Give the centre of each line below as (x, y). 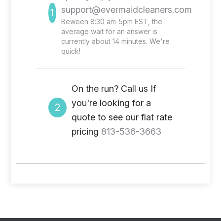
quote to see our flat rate (122, 117)
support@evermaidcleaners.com (126, 10)
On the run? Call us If (113, 89)
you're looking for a (111, 103)
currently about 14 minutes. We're (115, 41)
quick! (71, 51)
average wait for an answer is (109, 31)
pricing (86, 131)
